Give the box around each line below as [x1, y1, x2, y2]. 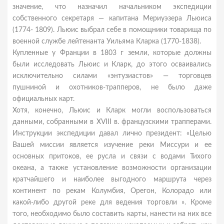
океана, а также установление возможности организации [12, 164, 211, 171]
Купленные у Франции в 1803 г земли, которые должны [12, 49, 211, 56]
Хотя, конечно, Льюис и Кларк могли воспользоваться [12, 107, 211, 114]
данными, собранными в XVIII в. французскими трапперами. [12, 118, 211, 125]
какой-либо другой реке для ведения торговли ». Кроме [12, 199, 211, 206]
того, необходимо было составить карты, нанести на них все [12, 210, 211, 217]
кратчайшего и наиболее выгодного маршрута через [12, 176, 211, 183]
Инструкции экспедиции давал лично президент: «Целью [12, 130, 211, 137]
